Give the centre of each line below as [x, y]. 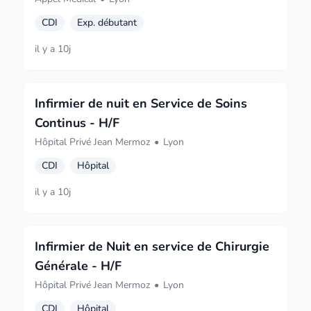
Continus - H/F [77, 123]
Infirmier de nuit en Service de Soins [141, 103]
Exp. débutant [107, 23]
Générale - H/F [78, 266]
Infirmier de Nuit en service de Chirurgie [152, 246]
